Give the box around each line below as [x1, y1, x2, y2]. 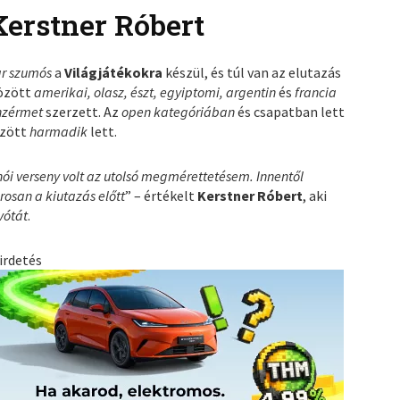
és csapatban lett [235, 102, 346, 121]
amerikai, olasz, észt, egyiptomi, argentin [34, 82, 277, 101]
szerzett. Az [46, 102, 120, 121]
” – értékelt [125, 186, 198, 204]
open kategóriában [119, 102, 236, 121]
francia [295, 82, 337, 101]
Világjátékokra [64, 62, 166, 81]
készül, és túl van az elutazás [165, 62, 342, 81]
